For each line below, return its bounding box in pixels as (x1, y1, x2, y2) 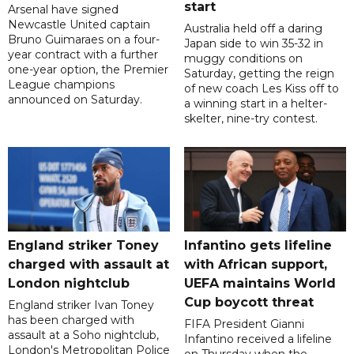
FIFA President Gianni (183, 317, 304, 332)
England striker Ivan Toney (8, 298, 154, 313)
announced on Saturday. (8, 92, 142, 107)
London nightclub (8, 276, 130, 292)
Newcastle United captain (8, 17, 150, 32)
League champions (8, 77, 115, 92)
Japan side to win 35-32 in (183, 36, 323, 51)
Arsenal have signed (8, 2, 119, 17)
